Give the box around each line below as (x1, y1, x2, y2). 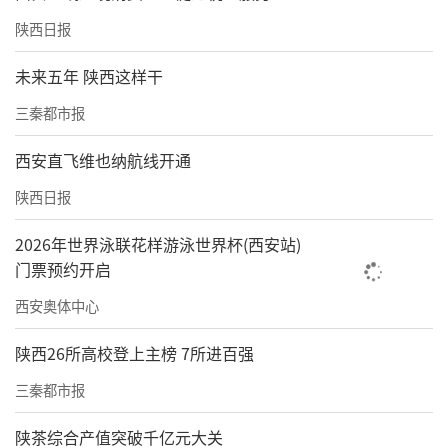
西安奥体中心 (15, 294, 99, 316)
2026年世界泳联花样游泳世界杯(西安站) (15, 231, 301, 256)
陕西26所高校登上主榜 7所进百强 (15, 340, 254, 365)
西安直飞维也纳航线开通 (15, 147, 191, 172)
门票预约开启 (15, 256, 111, 281)
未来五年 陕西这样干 (15, 64, 163, 89)
